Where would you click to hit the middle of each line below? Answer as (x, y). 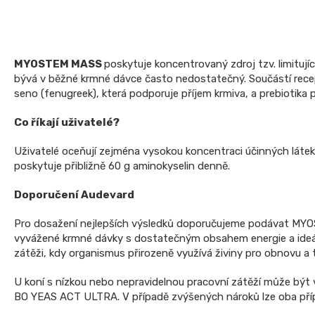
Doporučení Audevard (74, 195)
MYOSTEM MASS (59, 64)
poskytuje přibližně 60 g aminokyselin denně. (122, 166)
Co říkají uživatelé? (67, 123)
